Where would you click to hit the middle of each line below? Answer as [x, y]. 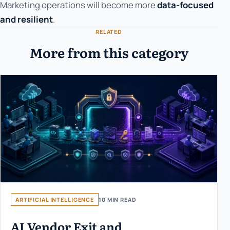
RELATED [109, 32]
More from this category [109, 53]
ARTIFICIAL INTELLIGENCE [55, 200]
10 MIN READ [118, 200]
